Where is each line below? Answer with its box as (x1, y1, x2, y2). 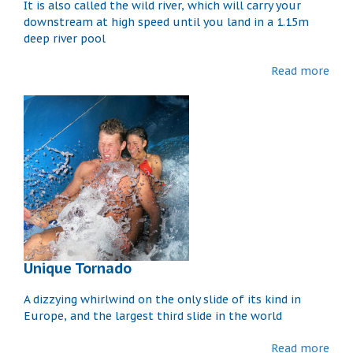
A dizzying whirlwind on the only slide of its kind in (24, 292, 301, 307)
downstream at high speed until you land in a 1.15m (24, 14, 309, 29)
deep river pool (24, 31, 106, 46)
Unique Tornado (24, 258, 132, 277)
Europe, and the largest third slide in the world (24, 308, 282, 323)
